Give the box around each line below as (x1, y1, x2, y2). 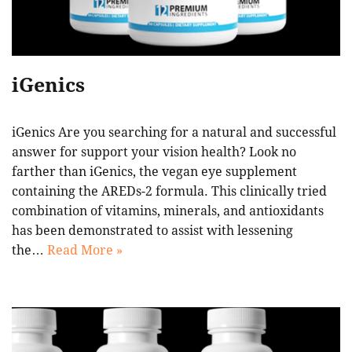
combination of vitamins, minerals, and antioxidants (12, 203, 324, 218)
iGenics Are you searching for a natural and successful (12, 124, 336, 140)
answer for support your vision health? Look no (12, 144, 296, 159)
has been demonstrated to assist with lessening (12, 222, 293, 238)
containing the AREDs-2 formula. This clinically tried (12, 183, 327, 199)
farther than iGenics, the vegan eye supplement (12, 163, 297, 179)
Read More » (47, 242, 123, 258)
